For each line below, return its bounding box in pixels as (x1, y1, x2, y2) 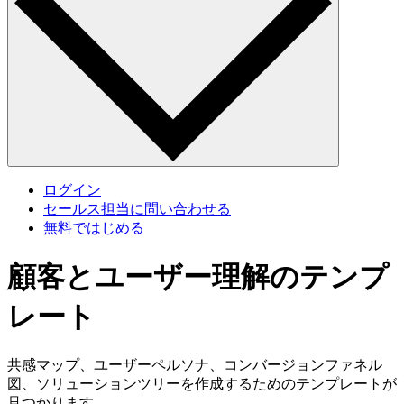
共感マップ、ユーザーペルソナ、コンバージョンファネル (7, 357, 382, 373)
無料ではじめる (43, 220, 144, 236)
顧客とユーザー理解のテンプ (7, 260, 389, 293)
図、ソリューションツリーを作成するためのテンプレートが (7, 376, 397, 392)
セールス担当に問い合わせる (43, 201, 231, 217)
